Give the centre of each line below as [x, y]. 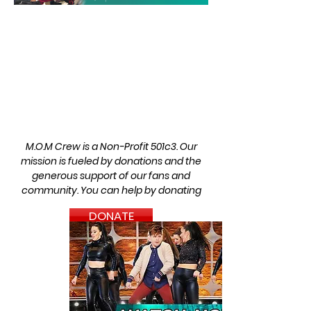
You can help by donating [141, 190]
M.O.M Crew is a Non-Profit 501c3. [102, 146]
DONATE [111, 216]
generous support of [81, 176]
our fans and [160, 176]
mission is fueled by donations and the [111, 161]
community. [51, 190]
